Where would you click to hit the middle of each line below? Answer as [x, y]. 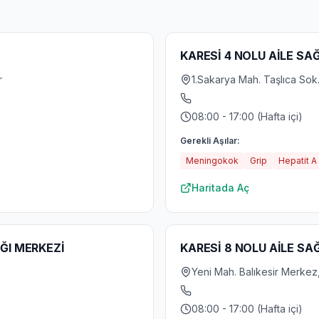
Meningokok [212, 161]
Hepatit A [298, 161]
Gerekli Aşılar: [210, 141]
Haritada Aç [220, 188]
